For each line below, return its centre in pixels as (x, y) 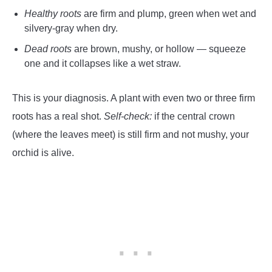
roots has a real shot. (58, 116)
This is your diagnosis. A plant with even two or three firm (134, 98)
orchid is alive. (43, 152)
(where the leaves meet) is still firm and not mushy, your (131, 134)
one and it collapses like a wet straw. (103, 63)
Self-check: (128, 116)
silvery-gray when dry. (71, 28)
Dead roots (48, 49)
